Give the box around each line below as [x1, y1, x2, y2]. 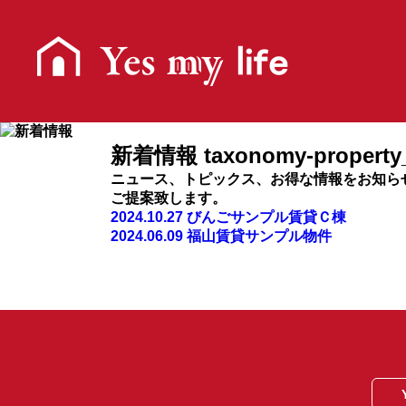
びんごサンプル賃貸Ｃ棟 [187, 209, 346, 225]
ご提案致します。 [111, 190, 227, 206]
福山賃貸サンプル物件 [187, 228, 332, 244]
